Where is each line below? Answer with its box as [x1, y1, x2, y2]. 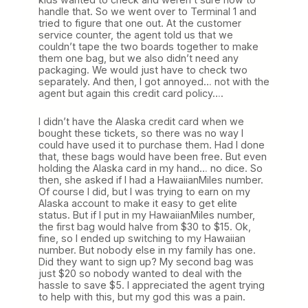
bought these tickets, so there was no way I [38, 126, 243, 139]
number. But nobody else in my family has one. [38, 243, 256, 256]
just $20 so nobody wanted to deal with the [38, 267, 242, 279]
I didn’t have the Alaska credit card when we [38, 115, 244, 127]
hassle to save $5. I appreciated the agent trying [38, 278, 265, 291]
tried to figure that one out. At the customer [38, 16, 241, 29]
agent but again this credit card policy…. [38, 87, 223, 99]
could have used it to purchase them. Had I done [38, 138, 265, 151]
